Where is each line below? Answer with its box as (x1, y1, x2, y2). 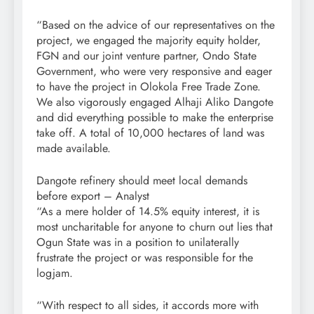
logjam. (36, 265, 73, 282)
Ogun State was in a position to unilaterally (36, 234, 239, 251)
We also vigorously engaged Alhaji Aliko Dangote (36, 94, 273, 111)
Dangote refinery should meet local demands (36, 172, 247, 189)
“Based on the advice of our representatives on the (36, 17, 275, 34)
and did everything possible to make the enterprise (36, 109, 273, 126)
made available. (36, 140, 111, 157)
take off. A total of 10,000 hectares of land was (36, 125, 264, 142)
